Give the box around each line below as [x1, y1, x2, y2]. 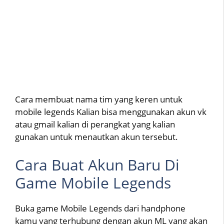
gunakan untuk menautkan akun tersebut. [15, 131, 178, 143]
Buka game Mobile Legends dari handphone [15, 202, 185, 214]
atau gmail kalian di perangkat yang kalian [15, 118, 175, 130]
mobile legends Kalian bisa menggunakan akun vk [15, 106, 206, 118]
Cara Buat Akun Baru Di [15, 154, 179, 175]
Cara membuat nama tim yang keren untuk [15, 93, 182, 105]
